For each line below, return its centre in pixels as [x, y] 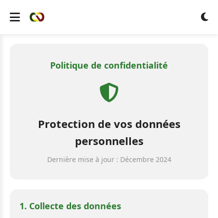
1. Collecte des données [70, 206]
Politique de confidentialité [109, 65]
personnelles [109, 141]
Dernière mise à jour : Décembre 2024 [109, 159]
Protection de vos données [109, 124]
